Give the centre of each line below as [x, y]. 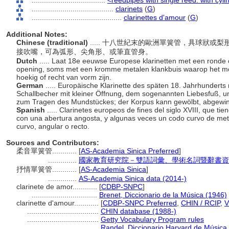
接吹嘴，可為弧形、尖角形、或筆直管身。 [85, 52]
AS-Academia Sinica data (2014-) [133, 178]
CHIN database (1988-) [139, 211]
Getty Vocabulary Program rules [152, 219]
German [31, 85]
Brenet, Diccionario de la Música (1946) [163, 195]
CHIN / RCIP [201, 203]
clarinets [129, 9]
